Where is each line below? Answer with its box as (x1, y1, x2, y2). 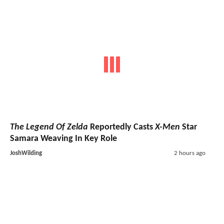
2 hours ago (173, 149, 205, 156)
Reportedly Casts (88, 122, 155, 132)
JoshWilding (10, 149, 42, 156)
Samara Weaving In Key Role (10, 133, 117, 143)
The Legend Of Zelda (10, 122, 88, 132)
